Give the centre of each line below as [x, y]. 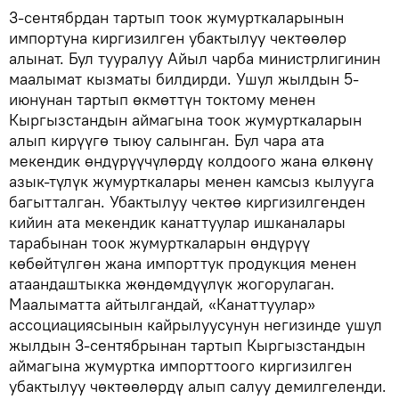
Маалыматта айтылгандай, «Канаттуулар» [162, 304]
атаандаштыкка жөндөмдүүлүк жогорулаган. [172, 284]
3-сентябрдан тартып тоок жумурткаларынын [176, 17]
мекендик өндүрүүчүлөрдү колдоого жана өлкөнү [191, 161]
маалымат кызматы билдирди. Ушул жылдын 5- [184, 79]
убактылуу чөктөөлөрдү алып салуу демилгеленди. [198, 386]
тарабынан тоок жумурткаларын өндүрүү [159, 243]
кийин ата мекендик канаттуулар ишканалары [177, 222]
